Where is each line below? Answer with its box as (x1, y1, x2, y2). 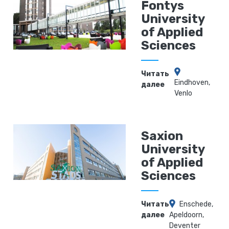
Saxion (141, 129, 184, 144)
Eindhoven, (174, 78, 211, 87)
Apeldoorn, (169, 211, 204, 220)
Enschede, (179, 200, 214, 209)
